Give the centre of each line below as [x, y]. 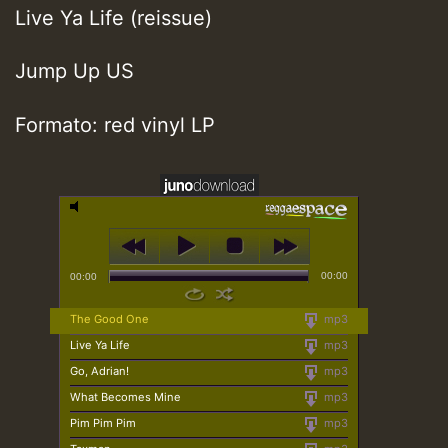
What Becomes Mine [125, 396]
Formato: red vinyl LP [118, 125]
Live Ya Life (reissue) [113, 17]
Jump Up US [74, 71]
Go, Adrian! [99, 370]
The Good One [109, 318]
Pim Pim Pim [103, 422]
